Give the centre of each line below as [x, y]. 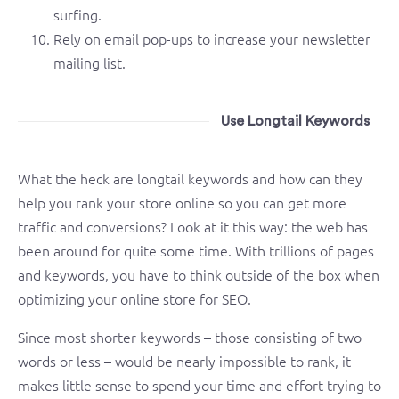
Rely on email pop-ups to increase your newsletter [212, 38]
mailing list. [90, 62]
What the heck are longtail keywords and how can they [190, 178]
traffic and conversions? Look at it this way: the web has [193, 226]
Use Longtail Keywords [296, 121]
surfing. [77, 14]
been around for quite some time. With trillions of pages [196, 250]
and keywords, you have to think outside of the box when [199, 274]
